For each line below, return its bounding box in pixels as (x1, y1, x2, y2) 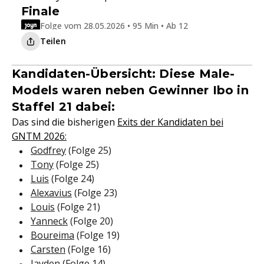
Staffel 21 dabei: (12, 100, 115, 114)
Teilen (40, 35, 66, 47)
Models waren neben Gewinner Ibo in (12, 83, 249, 98)
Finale (21, 4, 60, 19)
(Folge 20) (68, 214, 113, 228)
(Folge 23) (72, 186, 117, 200)
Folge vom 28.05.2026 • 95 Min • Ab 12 (40, 19, 188, 31)
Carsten (31, 243, 65, 256)
